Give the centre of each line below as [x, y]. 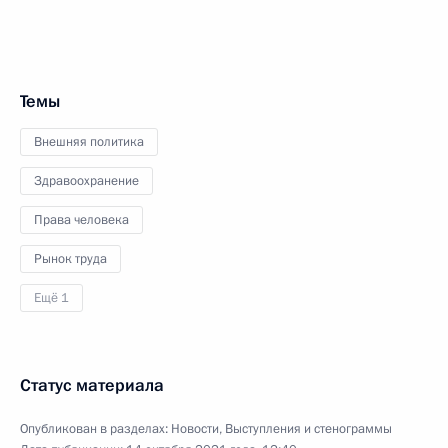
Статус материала [92, 385]
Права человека [81, 219]
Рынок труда [70, 258]
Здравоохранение [86, 180]
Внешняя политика [89, 141]
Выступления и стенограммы [308, 428]
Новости [195, 428]
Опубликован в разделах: [95, 428]
